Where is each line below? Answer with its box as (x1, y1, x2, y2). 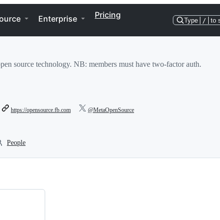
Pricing (95, 10, 121, 20)
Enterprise (38, 14, 77, 24)
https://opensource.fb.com (11, 107, 71, 113)
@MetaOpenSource (88, 107, 134, 113)
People (7, 139, 26, 146)
